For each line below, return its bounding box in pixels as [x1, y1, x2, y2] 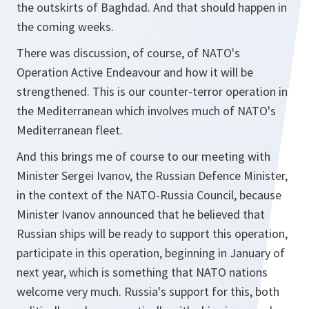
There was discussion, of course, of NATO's [17, 45, 240, 61]
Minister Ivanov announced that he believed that [17, 206, 265, 222]
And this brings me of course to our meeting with [17, 148, 270, 164]
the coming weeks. [17, 19, 114, 34]
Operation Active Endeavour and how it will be [17, 64, 253, 80]
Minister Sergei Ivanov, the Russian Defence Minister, [17, 168, 288, 183]
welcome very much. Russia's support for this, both [17, 283, 279, 299]
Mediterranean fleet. [17, 122, 123, 138]
